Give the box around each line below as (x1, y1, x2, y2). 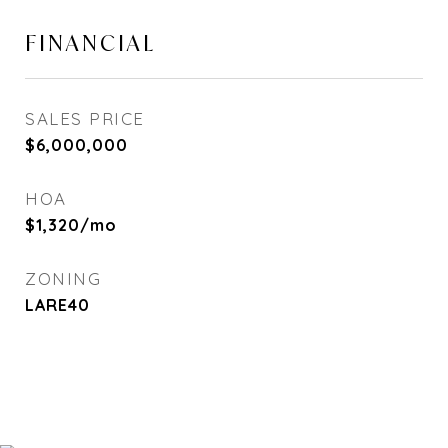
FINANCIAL (25, 29, 156, 57)
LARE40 (25, 295, 90, 315)
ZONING (25, 268, 101, 289)
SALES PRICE (25, 108, 145, 129)
